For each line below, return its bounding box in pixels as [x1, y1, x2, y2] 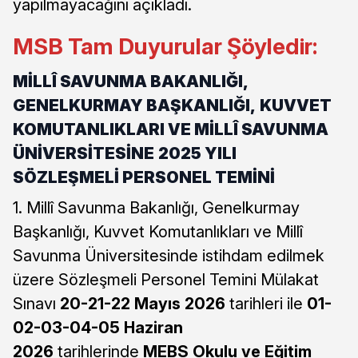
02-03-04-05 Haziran [13, 317, 183, 337]
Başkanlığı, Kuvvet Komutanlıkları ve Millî [13, 221, 303, 241]
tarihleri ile [225, 293, 307, 313]
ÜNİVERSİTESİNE [13, 142, 154, 163]
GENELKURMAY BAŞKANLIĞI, [13, 94, 256, 115]
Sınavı [13, 293, 60, 313]
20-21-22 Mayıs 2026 [60, 293, 225, 313]
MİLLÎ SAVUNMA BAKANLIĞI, [13, 70, 248, 91]
